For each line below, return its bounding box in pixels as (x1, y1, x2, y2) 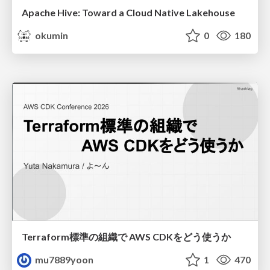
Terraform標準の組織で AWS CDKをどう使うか (22, 231, 231, 243)
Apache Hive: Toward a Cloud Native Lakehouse (22, 6, 235, 18)
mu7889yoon (33, 254, 94, 266)
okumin (33, 29, 69, 41)
